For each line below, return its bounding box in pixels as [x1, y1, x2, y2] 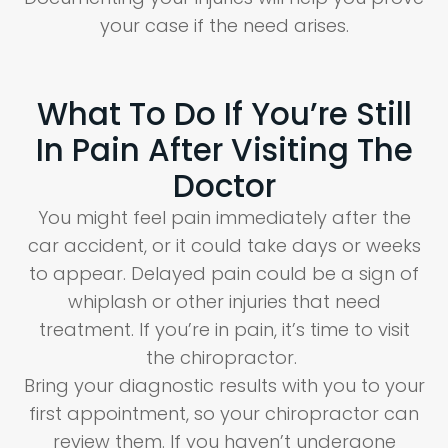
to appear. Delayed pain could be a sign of [29, 261, 419, 287]
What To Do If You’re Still [36, 92, 412, 137]
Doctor [172, 164, 276, 209]
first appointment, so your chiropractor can [29, 401, 419, 427]
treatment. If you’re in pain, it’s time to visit [38, 317, 410, 343]
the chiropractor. [146, 345, 302, 371]
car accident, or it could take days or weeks [27, 233, 421, 259]
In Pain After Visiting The [35, 128, 413, 173]
